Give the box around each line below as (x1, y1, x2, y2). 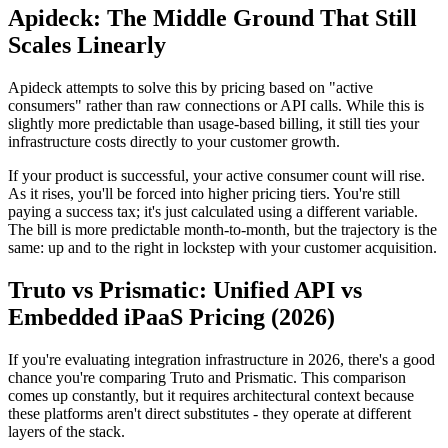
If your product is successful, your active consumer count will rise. (8, 166, 425, 184)
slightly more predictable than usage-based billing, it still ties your (8, 114, 419, 132)
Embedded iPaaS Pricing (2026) (8, 303, 335, 330)
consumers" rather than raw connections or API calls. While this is (8, 96, 424, 114)
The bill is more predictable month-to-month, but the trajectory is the (8, 220, 437, 238)
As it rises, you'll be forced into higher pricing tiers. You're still (8, 184, 400, 202)
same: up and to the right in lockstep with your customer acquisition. (8, 238, 437, 256)
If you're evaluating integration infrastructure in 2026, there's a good (8, 350, 435, 368)
